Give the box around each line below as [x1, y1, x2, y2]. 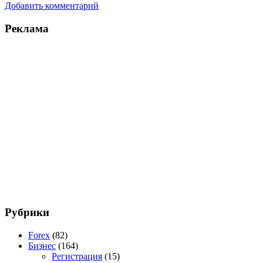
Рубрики [5, 206, 49, 219]
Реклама [5, 22, 49, 35]
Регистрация [52, 251, 102, 262]
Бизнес [28, 241, 56, 251]
